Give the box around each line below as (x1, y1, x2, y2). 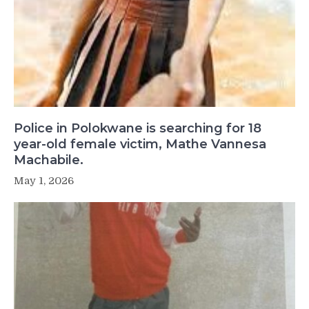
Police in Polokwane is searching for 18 (14, 120, 261, 136)
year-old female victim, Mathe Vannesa (14, 136, 266, 152)
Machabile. (14, 152, 83, 168)
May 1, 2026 (14, 174, 74, 187)
